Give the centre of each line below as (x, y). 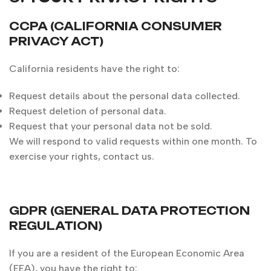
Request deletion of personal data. (88, 111)
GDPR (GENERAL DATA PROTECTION (129, 211)
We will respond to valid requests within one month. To (133, 141)
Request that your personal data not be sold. (111, 126)
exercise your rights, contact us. (82, 156)
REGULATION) (56, 226)
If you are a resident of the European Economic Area (127, 253)
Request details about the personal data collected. (125, 96)
